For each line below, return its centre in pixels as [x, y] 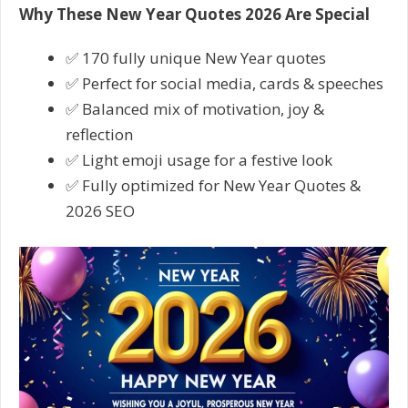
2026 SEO [100, 210]
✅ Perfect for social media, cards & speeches [224, 83]
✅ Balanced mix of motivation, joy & [195, 108]
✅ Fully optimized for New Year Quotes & [213, 185]
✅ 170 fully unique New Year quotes [196, 57]
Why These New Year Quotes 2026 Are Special [194, 14]
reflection [99, 134]
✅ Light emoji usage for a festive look [199, 159]
